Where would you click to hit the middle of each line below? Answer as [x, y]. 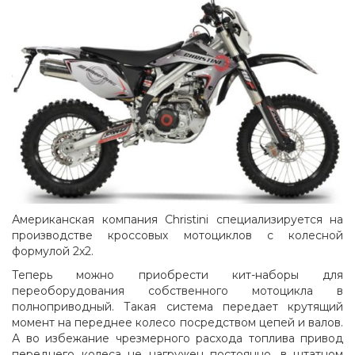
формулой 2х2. [53, 251]
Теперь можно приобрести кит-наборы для [177, 275]
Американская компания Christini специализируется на [177, 219]
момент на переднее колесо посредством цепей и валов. [177, 322]
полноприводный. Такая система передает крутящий [177, 306]
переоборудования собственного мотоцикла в [177, 290]
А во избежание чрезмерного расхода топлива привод [177, 338]
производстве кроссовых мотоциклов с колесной [177, 235]
